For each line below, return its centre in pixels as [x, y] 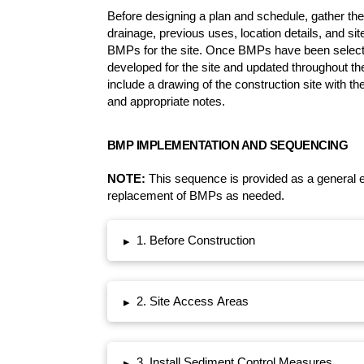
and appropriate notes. [166, 102]
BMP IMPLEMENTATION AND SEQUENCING [228, 145]
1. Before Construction [195, 240]
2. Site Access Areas [192, 301]
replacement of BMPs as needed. [196, 196]
